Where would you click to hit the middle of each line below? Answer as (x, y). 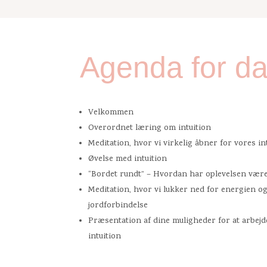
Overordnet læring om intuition (150, 129)
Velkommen (111, 113)
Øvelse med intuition (128, 160)
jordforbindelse (118, 206)
